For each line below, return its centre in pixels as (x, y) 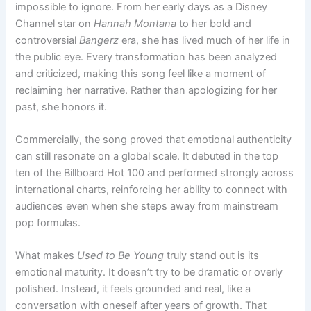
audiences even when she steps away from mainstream (147, 207)
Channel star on (55, 23)
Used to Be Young (121, 256)
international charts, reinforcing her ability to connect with (152, 190)
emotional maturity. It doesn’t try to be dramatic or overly (149, 272)
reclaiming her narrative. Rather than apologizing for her (146, 90)
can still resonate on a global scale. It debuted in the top (147, 157)
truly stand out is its (212, 256)
